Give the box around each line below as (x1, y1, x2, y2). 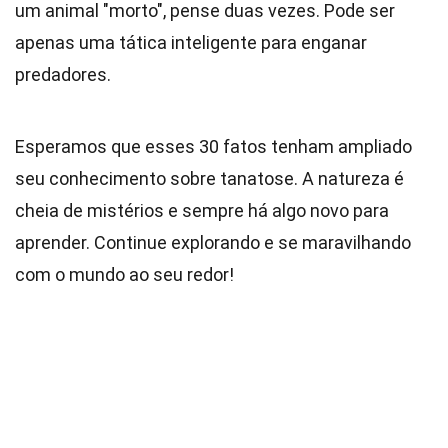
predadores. (15, 64, 111, 85)
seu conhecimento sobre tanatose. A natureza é (15, 168, 404, 189)
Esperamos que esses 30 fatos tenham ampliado (15, 136, 412, 157)
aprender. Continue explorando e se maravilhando (15, 232, 411, 253)
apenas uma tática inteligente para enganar (15, 32, 367, 53)
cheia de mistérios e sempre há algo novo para (15, 200, 389, 221)
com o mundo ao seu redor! (15, 264, 234, 285)
